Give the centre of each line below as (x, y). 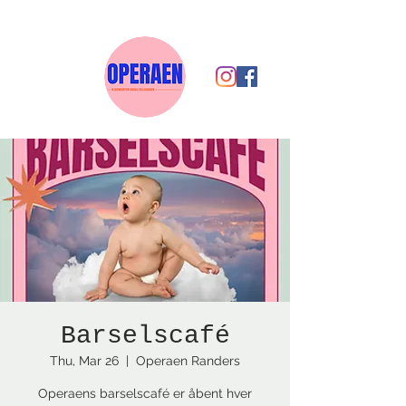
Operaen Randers (188, 361)
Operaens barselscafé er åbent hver (145, 393)
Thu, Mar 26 (84, 361)
